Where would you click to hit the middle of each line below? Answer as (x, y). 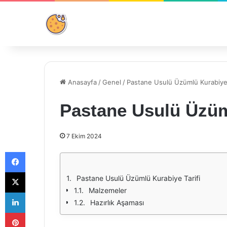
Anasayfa (81, 82)
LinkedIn (38, 192)
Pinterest (39, 212)
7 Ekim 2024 (84, 136)
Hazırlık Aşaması (117, 202)
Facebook (40, 152)
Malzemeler (108, 190)
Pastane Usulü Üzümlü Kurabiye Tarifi (138, 178)
